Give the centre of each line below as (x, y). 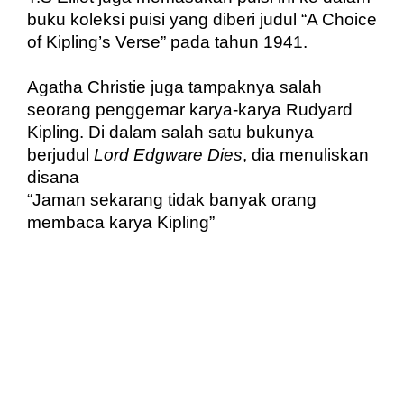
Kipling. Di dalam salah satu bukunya (170, 132)
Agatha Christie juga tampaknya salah (174, 87)
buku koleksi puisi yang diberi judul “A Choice (202, 19)
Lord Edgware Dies (168, 154)
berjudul (60, 154)
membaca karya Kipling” (121, 222)
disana (53, 177)
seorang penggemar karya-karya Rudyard (190, 109)
